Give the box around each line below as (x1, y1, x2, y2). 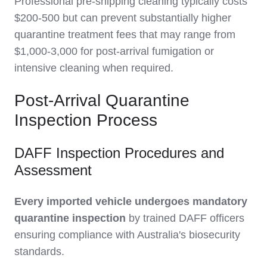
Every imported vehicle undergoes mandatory (14, 195, 247, 207)
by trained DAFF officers (126, 212, 244, 224)
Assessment (14, 162, 92, 178)
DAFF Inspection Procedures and (14, 144, 224, 161)
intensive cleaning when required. (14, 61, 173, 74)
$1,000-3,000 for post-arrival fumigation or (14, 45, 214, 57)
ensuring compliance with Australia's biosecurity (14, 228, 240, 241)
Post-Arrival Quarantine (14, 91, 190, 110)
